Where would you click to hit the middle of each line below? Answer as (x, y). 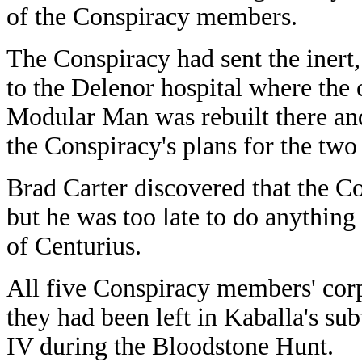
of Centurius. (74, 246)
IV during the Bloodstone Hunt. (170, 346)
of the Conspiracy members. (152, 17)
